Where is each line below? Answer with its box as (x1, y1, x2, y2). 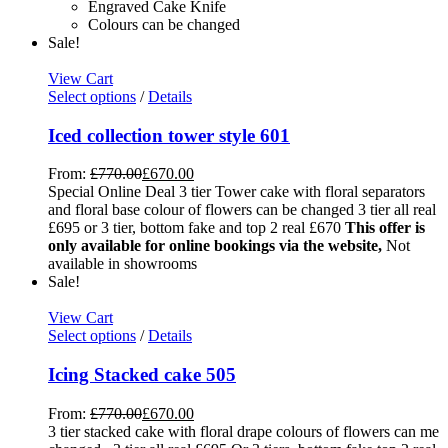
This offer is (345, 219, 425, 237)
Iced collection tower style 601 (48, 124, 290, 146)
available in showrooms (48, 255, 197, 273)
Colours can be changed (88, 15, 240, 33)
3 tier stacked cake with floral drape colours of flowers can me (48, 422, 439, 440)
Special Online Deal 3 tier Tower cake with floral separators (48, 183, 425, 201)
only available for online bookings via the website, (48, 237, 386, 255)
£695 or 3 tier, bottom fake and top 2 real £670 (48, 219, 345, 237)
